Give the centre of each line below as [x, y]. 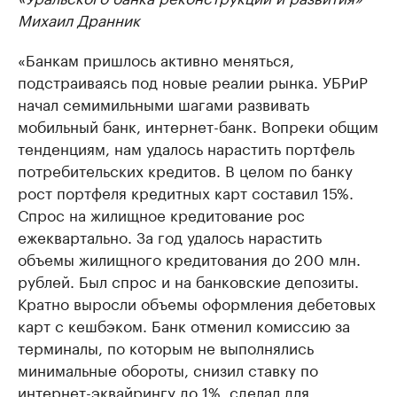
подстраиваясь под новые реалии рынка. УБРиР [193, 81]
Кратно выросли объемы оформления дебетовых [197, 302]
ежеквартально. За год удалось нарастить [170, 236]
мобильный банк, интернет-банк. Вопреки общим [198, 125]
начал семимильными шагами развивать [163, 103]
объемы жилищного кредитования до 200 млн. [189, 258]
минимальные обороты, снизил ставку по [168, 369]
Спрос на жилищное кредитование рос [161, 214]
